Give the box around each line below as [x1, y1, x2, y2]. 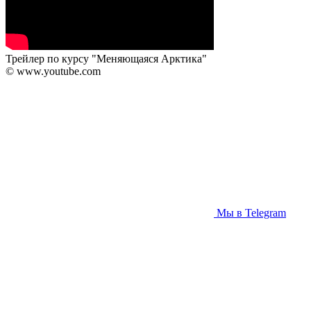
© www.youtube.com [6, 65, 101, 77]
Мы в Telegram [217, 206, 286, 219]
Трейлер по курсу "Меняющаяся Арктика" [6, 52, 207, 65]
